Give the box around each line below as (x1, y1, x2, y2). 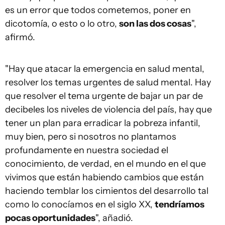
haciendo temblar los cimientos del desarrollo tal (5, 185, 208, 197)
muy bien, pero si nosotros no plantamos (5, 131, 176, 143)
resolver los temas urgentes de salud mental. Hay (5, 77, 211, 88)
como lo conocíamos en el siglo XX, (5, 199, 155, 210)
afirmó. (5, 32, 35, 43)
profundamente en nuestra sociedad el (5, 145, 168, 156)
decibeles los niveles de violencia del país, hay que (5, 104, 212, 116)
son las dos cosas (119, 18, 191, 30)
